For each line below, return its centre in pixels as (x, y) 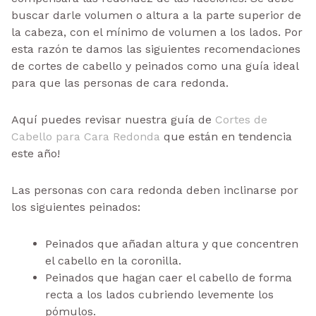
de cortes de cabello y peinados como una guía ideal (155, 66)
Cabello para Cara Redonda (86, 136)
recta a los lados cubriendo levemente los (159, 294)
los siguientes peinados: (76, 207)
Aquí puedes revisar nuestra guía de (113, 119)
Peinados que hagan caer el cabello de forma (169, 277)
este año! (36, 153)
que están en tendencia (226, 136)
